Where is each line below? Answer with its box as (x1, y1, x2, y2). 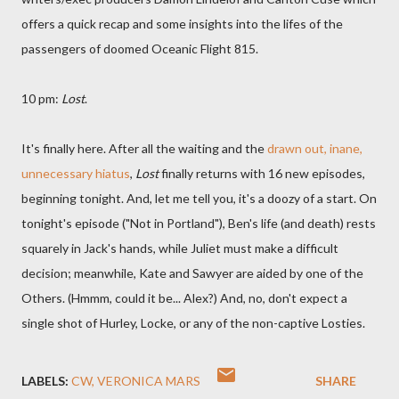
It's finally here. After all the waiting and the (21, 141, 267, 156)
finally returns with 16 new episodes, (159, 166, 365, 181)
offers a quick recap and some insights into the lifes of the (21, 16, 343, 31)
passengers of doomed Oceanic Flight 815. (21, 41, 258, 56)
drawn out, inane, (267, 141, 362, 156)
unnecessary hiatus (21, 166, 130, 181)
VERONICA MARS (97, 373, 200, 388)
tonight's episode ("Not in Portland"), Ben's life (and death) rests (21, 216, 376, 231)
